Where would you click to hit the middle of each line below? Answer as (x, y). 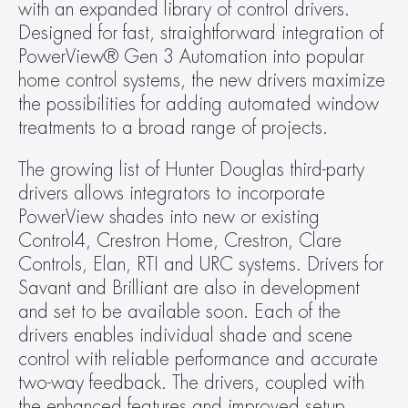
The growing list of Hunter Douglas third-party (191, 170)
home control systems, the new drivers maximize (202, 81)
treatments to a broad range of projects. (173, 128)
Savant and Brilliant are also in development (189, 288)
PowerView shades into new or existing (169, 217)
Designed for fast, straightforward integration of (201, 33)
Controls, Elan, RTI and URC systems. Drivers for (201, 265)
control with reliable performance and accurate (198, 359)
